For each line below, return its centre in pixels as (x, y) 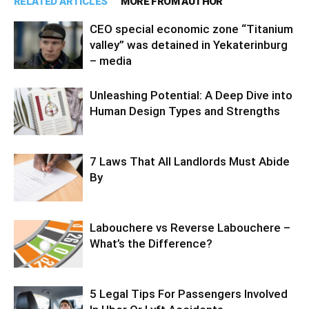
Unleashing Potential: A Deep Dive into (191, 95)
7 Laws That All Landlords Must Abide (190, 161)
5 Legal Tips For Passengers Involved (189, 293)
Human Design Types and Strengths (185, 111)
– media (111, 60)
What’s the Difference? (151, 243)
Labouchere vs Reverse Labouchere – (190, 227)
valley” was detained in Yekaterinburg (189, 44)
